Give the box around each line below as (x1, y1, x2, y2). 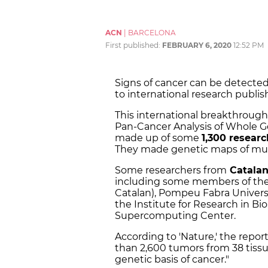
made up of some (115, 132, 202, 144)
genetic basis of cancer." (115, 254, 229, 266)
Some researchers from (115, 165, 227, 176)
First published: (105, 41, 162, 50)
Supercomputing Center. (115, 210, 238, 222)
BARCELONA (128, 28, 176, 38)
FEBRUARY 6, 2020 (162, 41, 232, 50)
